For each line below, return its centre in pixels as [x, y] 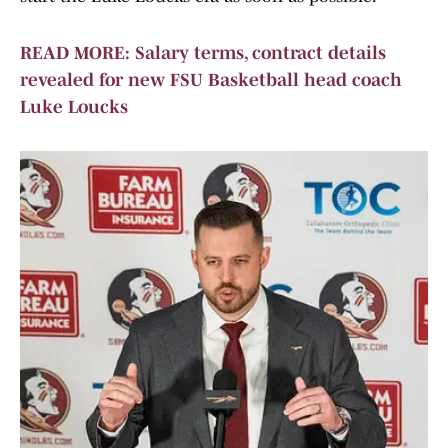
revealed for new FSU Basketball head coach [211, 80]
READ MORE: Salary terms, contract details [203, 53]
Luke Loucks [74, 107]
